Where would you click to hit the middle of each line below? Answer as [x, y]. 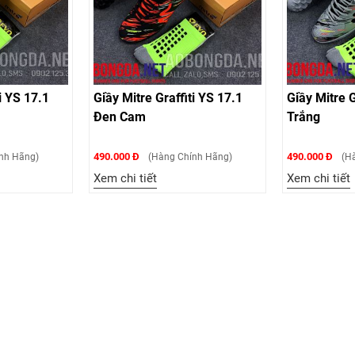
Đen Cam [120, 117]
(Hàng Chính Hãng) [189, 157]
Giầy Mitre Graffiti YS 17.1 [168, 98]
